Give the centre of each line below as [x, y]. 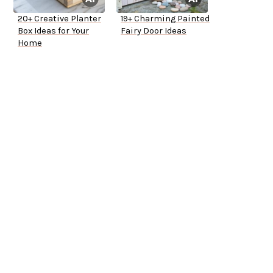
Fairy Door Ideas [154, 31]
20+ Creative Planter [59, 19]
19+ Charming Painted [165, 19]
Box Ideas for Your [53, 31]
